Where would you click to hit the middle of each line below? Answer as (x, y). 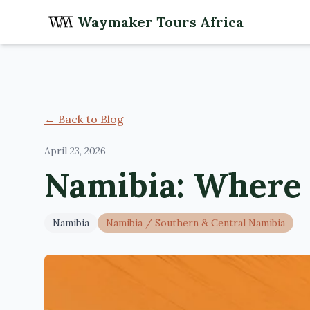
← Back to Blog (84, 119)
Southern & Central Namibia (220, 223)
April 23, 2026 (75, 151)
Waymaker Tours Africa (161, 22)
